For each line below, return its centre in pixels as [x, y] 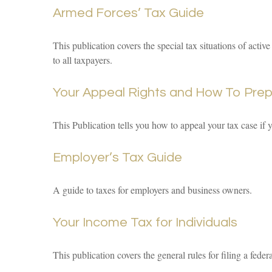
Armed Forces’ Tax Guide [128, 13]
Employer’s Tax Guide [117, 158]
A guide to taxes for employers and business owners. [152, 190]
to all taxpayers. [83, 60]
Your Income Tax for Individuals [145, 223]
